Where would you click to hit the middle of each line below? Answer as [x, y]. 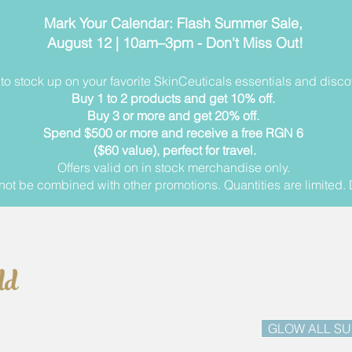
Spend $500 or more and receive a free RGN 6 [175, 133]
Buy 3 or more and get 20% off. [175, 115]
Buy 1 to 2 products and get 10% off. [175, 98]
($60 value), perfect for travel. [175, 150]
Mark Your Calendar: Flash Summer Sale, [175, 23]
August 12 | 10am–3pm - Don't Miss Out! [175, 43]
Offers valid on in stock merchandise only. [175, 167]
